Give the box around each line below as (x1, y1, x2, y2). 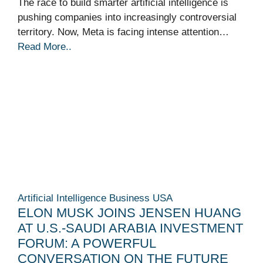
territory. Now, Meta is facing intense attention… (18, 26, 229, 38)
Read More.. (18, 41, 72, 53)
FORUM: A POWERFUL (18, 235, 156, 251)
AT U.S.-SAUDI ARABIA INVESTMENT (18, 220, 243, 235)
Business (109, 192, 150, 204)
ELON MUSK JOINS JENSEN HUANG (18, 205, 241, 220)
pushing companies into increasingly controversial (18, 12, 237, 23)
